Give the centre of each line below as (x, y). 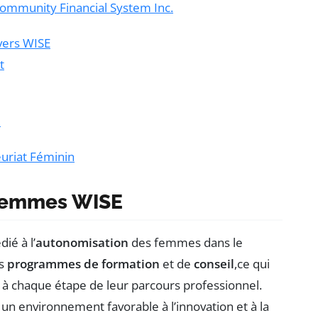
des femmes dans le (186, 242)
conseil (214, 263)
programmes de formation (83, 263)
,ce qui (252, 263)
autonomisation (82, 242)
